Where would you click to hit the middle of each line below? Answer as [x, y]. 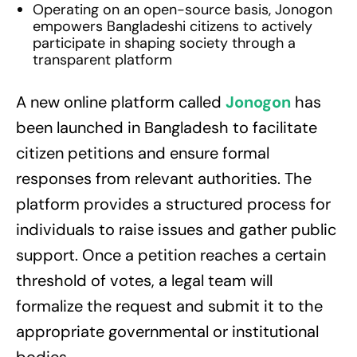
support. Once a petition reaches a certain [171, 255]
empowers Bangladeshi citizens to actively [173, 27]
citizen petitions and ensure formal [143, 153]
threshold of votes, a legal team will [144, 281]
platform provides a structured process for [173, 204]
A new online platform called [121, 102]
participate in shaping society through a [164, 43]
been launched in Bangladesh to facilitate [167, 128]
